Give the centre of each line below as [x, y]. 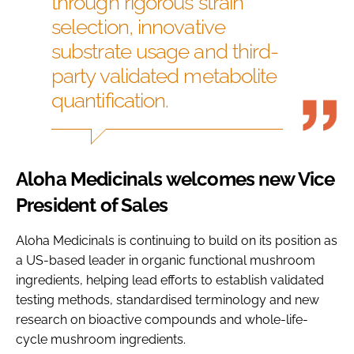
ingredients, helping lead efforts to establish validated [170, 280]
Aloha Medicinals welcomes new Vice [175, 179]
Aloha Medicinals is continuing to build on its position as [177, 240]
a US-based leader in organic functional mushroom [166, 260]
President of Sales [92, 205]
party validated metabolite [164, 75]
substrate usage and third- [165, 51]
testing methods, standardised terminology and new [168, 299]
